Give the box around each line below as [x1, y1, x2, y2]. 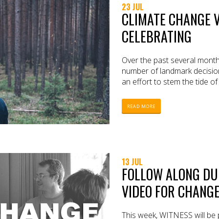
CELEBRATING [122, 26, 192, 46]
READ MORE [127, 103, 155, 109]
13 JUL [122, 155, 143, 168]
